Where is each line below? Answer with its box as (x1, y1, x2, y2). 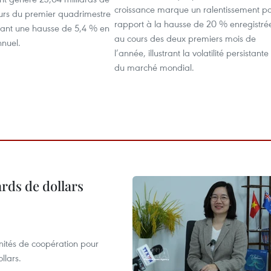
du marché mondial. (114, 61, 194, 73)
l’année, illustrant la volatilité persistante (114, 47, 269, 59)
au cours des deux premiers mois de (114, 32, 256, 44)
